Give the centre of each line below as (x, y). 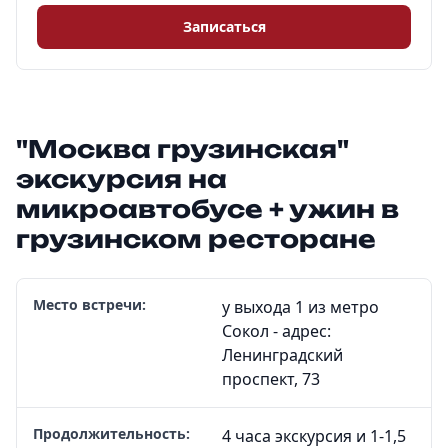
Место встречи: (89, 304)
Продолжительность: (111, 433)
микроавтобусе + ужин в (207, 209)
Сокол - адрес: (276, 331)
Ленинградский (282, 355)
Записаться (224, 26)
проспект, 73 (271, 379)
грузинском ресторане (196, 239)
